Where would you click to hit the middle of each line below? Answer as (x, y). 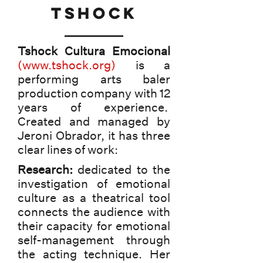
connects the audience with (94, 212)
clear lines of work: (68, 149)
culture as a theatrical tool (94, 198)
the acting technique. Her (94, 254)
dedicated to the (122, 169)
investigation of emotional (94, 183)
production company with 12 (94, 93)
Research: (45, 169)
